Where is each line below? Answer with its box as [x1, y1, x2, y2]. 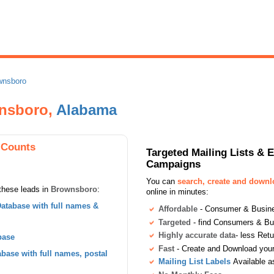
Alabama [56, 102, 117, 118]
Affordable [158, 204, 198, 213]
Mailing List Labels [158, 257, 231, 267]
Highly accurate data [158, 231, 235, 240]
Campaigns [146, 158, 201, 170]
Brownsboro [51, 185, 97, 194]
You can [146, 177, 177, 186]
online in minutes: [146, 187, 209, 196]
